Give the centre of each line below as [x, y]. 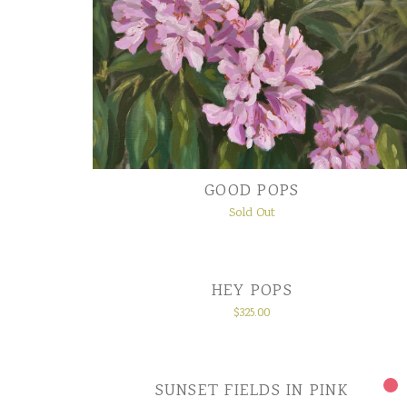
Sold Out [252, 213]
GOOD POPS [252, 191]
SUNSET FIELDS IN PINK [252, 391]
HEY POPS [252, 291]
